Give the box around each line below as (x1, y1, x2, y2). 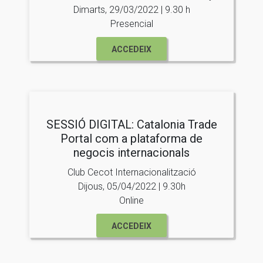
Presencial (110, 18, 153, 29)
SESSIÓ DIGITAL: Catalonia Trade (46, 117, 217, 131)
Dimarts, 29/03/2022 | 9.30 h (73, 4, 190, 15)
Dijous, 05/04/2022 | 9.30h (77, 180, 186, 192)
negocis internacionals (73, 145, 190, 160)
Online (119, 194, 144, 206)
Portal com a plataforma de (60, 131, 203, 146)
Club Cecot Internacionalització (67, 166, 196, 178)
